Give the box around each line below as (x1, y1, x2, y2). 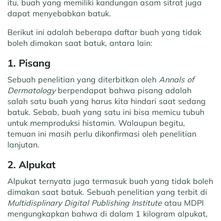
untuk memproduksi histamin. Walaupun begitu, (7, 117, 185, 128)
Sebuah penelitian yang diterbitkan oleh (7, 74, 159, 84)
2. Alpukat (7, 158, 56, 171)
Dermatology (7, 85, 55, 95)
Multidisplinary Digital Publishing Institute (7, 197, 162, 208)
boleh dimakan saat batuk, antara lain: (7, 37, 152, 48)
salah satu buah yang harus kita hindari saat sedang (7, 96, 206, 106)
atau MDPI (162, 197, 204, 208)
